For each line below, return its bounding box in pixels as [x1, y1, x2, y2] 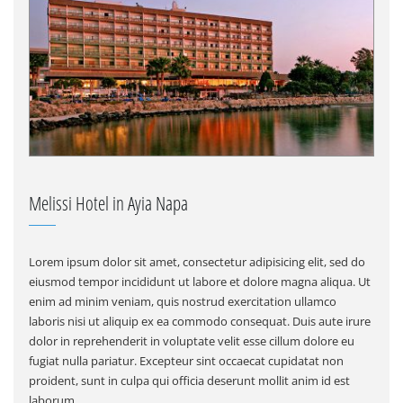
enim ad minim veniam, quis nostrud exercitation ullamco [28, 293, 336, 310]
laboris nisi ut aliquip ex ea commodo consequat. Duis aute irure [28, 313, 371, 330]
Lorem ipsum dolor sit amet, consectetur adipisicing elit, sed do [28, 254, 365, 271]
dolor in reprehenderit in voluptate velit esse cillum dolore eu [28, 333, 354, 350]
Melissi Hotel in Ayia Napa [28, 191, 188, 217]
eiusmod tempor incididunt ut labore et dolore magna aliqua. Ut [28, 273, 371, 291]
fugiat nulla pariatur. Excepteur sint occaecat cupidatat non [28, 353, 344, 370]
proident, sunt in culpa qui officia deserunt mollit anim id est [28, 372, 350, 390]
